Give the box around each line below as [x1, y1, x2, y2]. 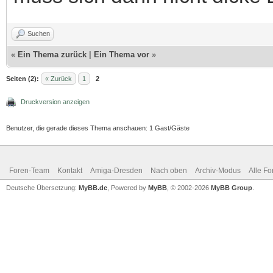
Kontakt [57, 166, 82, 175]
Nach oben [151, 166, 187, 175]
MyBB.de [79, 184, 107, 192]
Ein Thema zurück [18, 50, 87, 60]
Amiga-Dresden [90, 166, 143, 175]
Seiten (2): [6, 75, 39, 83]
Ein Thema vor [94, 50, 149, 60]
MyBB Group [211, 184, 252, 192]
